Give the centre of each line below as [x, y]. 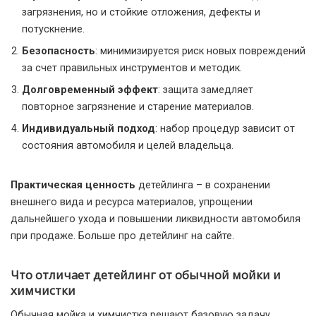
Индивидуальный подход [89, 129]
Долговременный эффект [90, 90]
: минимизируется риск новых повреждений [200, 51]
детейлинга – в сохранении [203, 186]
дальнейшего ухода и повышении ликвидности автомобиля [156, 219]
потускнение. [53, 30]
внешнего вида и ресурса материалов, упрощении [132, 202]
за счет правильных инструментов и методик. [132, 68]
